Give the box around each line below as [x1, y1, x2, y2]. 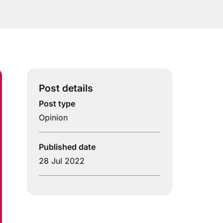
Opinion [39, 112, 68, 123]
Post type [39, 99, 75, 109]
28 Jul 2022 [39, 156, 85, 166]
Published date [39, 142, 96, 152]
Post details [39, 82, 93, 95]
